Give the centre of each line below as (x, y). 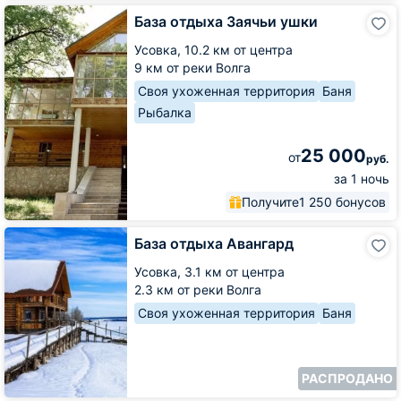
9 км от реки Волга (192, 67)
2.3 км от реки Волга (198, 289)
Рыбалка (165, 112)
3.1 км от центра (235, 271)
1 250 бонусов (342, 201)
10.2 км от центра (239, 49)
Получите (270, 201)
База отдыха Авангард (214, 243)
